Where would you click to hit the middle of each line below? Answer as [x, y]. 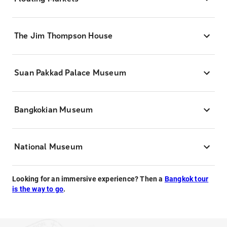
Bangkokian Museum [54, 110]
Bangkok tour [186, 179]
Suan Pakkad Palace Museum [70, 73]
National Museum [48, 147]
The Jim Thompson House [64, 36]
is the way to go [38, 189]
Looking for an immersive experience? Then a [88, 179]
